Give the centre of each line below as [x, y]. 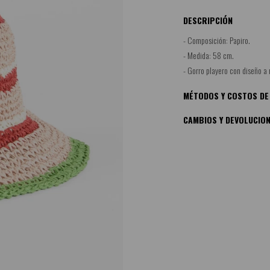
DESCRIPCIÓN [208, 20]
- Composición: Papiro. [217, 40]
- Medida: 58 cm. [209, 55]
